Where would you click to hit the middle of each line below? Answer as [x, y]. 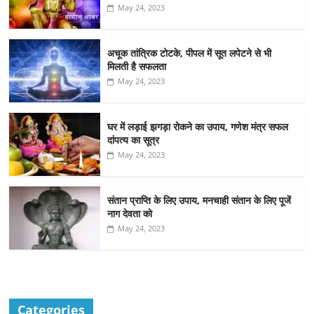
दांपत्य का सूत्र [134, 140]
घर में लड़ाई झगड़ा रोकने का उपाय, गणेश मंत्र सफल [198, 127]
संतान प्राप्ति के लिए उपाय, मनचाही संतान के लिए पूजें [199, 200]
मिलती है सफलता [137, 67]
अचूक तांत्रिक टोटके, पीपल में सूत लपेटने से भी [190, 53]
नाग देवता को [131, 214]
